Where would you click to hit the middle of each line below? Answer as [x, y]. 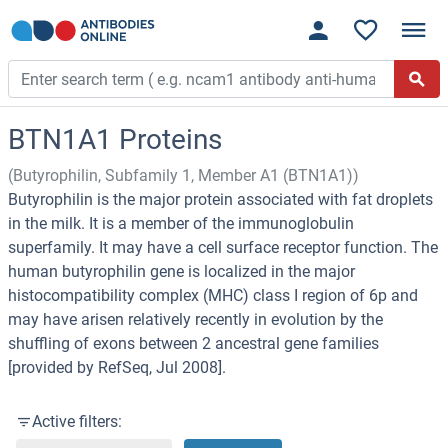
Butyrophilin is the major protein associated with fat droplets [220, 200]
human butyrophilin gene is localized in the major [181, 272]
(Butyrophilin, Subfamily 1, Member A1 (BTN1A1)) [183, 176]
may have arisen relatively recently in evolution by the [195, 320]
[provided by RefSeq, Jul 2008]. [117, 368]
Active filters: [77, 422]
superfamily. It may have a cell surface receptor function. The [223, 248]
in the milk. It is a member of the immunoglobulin [181, 224]
